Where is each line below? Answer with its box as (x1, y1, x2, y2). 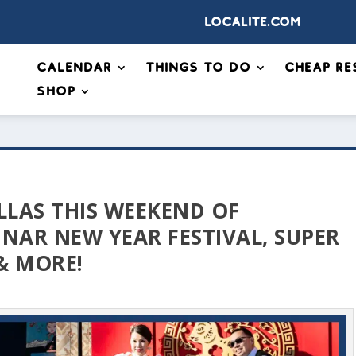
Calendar (37, 61, 112, 74)
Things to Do (145, 61, 251, 74)
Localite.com (204, 15, 301, 29)
